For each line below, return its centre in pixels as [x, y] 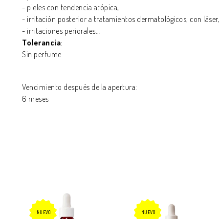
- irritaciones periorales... [61, 31]
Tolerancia [41, 43]
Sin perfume [42, 54]
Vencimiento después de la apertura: [80, 87]
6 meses [35, 99]
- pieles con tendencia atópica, [71, 7]
